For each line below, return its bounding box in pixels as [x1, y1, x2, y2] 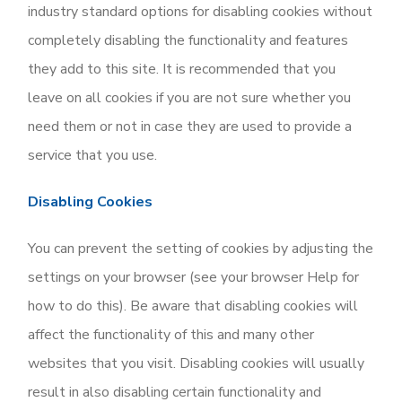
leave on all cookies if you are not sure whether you [28, 88, 352, 108]
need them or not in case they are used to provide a [28, 117, 353, 136]
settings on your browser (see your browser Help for [28, 267, 360, 287]
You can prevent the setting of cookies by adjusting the [28, 239, 374, 258]
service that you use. [28, 145, 158, 165]
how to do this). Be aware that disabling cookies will [28, 296, 359, 316]
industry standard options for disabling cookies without [28, 2, 373, 22]
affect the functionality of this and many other [28, 325, 315, 345]
